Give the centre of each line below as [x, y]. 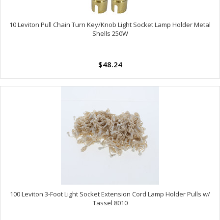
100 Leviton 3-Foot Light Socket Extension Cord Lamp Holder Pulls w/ [110, 194]
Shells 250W [110, 34]
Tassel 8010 [110, 203]
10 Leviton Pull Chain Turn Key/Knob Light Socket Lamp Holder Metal [110, 25]
